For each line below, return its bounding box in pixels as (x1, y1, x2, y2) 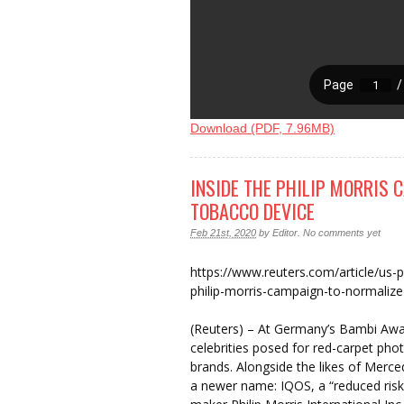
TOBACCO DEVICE (190, 197, 315, 226)
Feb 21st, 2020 (190, 227, 256, 239)
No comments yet (303, 227, 381, 239)
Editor (272, 227, 298, 239)
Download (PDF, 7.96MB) (190, 120, 335, 135)
